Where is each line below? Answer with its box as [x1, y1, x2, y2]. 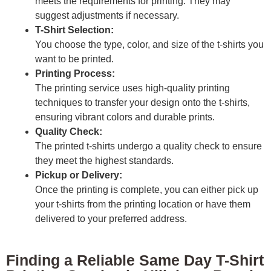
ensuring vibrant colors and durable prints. [35, 112, 215, 123]
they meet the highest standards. [35, 155, 174, 166]
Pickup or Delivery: [35, 170, 122, 181]
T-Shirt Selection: [35, 25, 114, 36]
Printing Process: [35, 68, 115, 79]
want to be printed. [35, 54, 114, 65]
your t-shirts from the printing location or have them [35, 199, 250, 210]
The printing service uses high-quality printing [35, 83, 230, 94]
